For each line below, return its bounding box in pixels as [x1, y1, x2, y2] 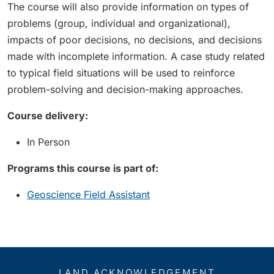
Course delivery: [7, 109, 88, 122]
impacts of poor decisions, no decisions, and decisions [7, 34, 262, 46]
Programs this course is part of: [7, 162, 158, 174]
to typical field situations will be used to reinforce [7, 67, 235, 79]
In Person [27, 136, 70, 148]
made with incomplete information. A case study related [7, 50, 265, 62]
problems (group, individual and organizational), [7, 17, 231, 29]
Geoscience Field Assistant [27, 188, 150, 201]
